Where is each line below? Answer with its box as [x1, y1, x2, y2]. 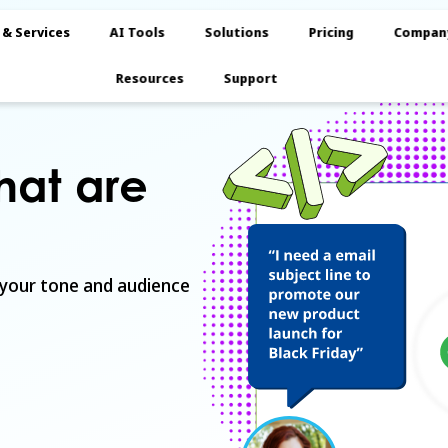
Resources [115, 69, 184, 88]
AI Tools [109, 23, 165, 42]
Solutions [204, 23, 269, 42]
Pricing [308, 23, 354, 42]
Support [223, 69, 278, 88]
